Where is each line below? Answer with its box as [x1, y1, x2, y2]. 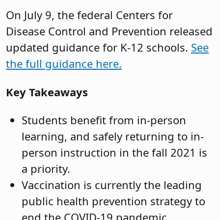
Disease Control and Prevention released [6, 24, 213, 39]
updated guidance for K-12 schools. [6, 40, 191, 55]
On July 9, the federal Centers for [6, 7, 173, 23]
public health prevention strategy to [22, 193, 205, 209]
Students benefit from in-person [22, 112, 186, 128]
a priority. [22, 161, 70, 176]
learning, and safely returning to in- [22, 129, 204, 144]
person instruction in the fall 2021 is [22, 145, 207, 160]
